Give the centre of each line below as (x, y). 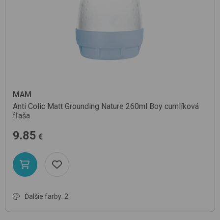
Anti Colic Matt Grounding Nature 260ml (80, 107)
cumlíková (182, 107)
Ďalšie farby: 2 (46, 197)
